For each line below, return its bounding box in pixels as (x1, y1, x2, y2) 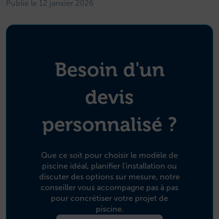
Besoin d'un (54, 59, 165, 81)
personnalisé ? (42, 113, 177, 136)
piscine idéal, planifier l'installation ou (42, 162, 177, 171)
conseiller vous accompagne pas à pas (41, 183, 178, 192)
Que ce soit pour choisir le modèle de (41, 151, 178, 160)
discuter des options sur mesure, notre (39, 173, 180, 181)
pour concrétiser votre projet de (51, 194, 168, 203)
